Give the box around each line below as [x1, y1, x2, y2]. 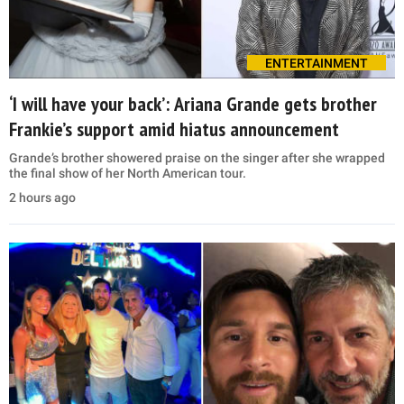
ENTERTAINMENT [265, 55, 368, 70]
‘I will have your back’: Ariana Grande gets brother [9, 90, 377, 116]
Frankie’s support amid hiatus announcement [9, 115, 339, 142]
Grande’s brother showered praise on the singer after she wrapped [9, 150, 385, 165]
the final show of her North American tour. [9, 165, 246, 180]
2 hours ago [9, 189, 76, 205]
